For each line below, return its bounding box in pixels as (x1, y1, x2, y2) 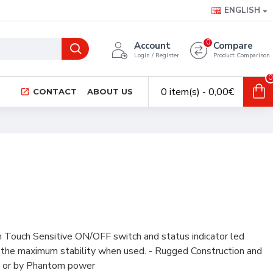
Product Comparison (213, 51, 270, 60)
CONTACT (33, 86, 77, 96)
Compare (213, 40, 253, 52)
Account (134, 40, 171, 52)
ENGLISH (224, 5, 260, 16)
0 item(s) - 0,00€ (161, 85, 234, 99)
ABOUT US (87, 86, 133, 96)
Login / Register (134, 51, 179, 60)
